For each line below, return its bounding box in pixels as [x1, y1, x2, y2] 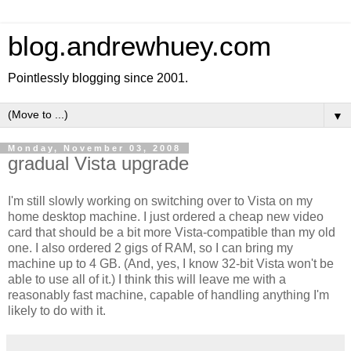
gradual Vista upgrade [8, 153, 189, 174]
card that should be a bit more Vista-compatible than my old [8, 225, 335, 239]
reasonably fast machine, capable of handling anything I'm [8, 288, 329, 302]
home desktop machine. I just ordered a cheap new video [8, 209, 324, 223]
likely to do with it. [8, 303, 106, 317]
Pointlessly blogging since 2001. [8, 71, 188, 85]
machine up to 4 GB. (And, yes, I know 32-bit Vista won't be [8, 256, 334, 270]
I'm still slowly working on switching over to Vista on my [8, 194, 313, 208]
